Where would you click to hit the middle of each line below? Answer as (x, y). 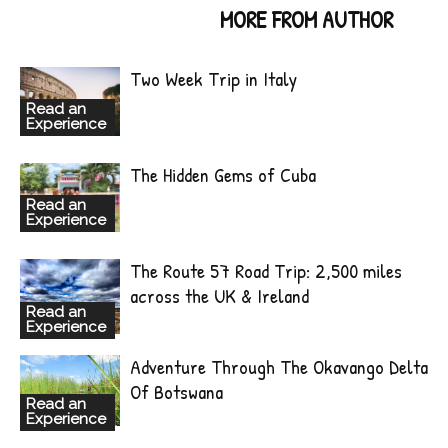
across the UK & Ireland (219, 296)
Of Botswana (176, 392)
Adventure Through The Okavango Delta (279, 367)
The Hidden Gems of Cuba (223, 175)
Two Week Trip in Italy (213, 79)
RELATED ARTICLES (114, 20)
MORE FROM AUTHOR (306, 20)
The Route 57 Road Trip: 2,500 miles (266, 271)
